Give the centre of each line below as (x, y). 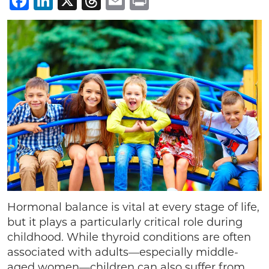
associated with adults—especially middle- (123, 253)
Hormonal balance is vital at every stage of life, (133, 208)
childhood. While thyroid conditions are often (129, 238)
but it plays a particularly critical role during (125, 223)
